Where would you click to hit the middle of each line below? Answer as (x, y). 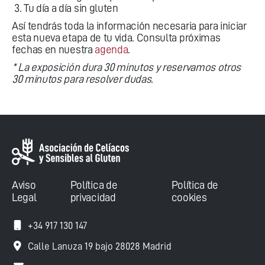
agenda (112, 49)
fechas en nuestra (54, 49)
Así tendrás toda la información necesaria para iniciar (129, 26)
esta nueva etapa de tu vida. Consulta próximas (116, 38)
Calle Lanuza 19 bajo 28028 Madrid (100, 247)
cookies (189, 198)
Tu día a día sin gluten (71, 8)
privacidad (93, 198)
